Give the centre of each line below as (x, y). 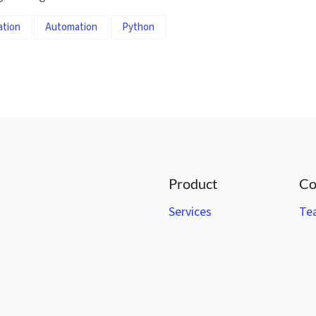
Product (193, 183)
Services (190, 212)
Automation (71, 27)
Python (138, 27)
